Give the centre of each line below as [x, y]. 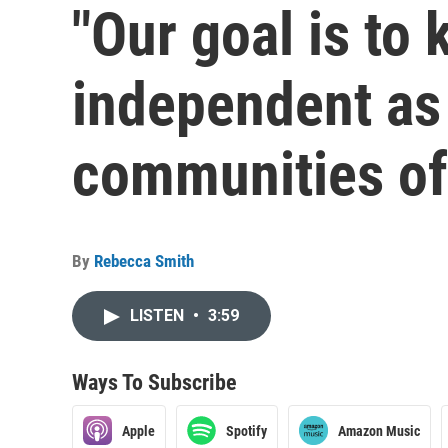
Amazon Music [379, 430]
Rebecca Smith [144, 261]
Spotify [246, 430]
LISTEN [159, 315]
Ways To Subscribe [154, 382]
